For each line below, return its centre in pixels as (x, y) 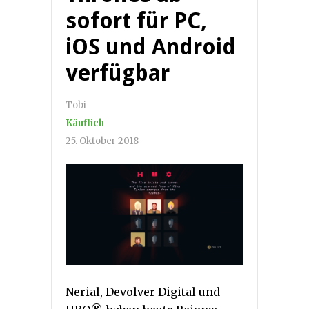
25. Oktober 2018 (102, 141)
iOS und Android (151, 47)
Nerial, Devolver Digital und (143, 292)
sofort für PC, (136, 21)
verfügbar (118, 73)
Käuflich (85, 123)
